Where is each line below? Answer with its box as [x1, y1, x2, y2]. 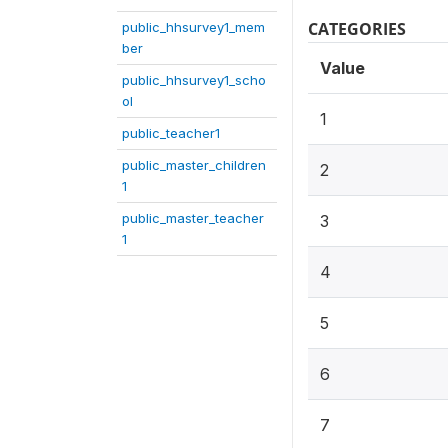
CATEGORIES [308, 18, 406, 40]
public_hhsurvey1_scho [122, 72, 266, 88]
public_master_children [122, 157, 266, 173]
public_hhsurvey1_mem [122, 19, 265, 35]
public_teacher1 [122, 125, 220, 141]
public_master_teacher [122, 210, 264, 226]
